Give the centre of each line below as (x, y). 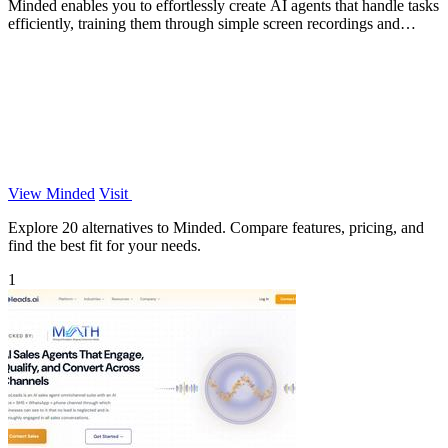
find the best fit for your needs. (104, 245)
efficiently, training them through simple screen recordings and (204, 23)
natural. (31, 41)
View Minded (51, 193)
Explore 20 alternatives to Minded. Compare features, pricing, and (216, 227)
